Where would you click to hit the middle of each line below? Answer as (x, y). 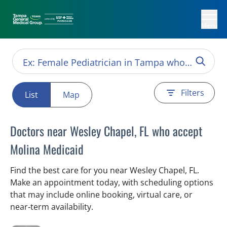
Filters (193, 93)
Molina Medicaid (47, 149)
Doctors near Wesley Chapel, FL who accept (106, 131)
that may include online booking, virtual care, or (101, 195)
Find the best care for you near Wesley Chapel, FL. (105, 170)
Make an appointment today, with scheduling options (112, 182)
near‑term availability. (52, 207)
